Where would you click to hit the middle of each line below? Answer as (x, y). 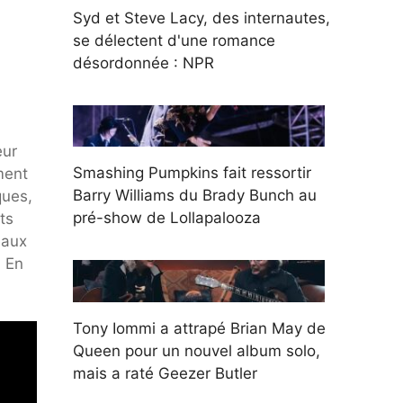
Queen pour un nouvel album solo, (197, 350)
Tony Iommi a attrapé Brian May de (199, 328)
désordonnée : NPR (143, 63)
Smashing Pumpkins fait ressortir (192, 173)
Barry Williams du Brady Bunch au (195, 196)
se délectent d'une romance (174, 40)
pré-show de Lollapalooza (167, 218)
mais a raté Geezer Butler (165, 373)
